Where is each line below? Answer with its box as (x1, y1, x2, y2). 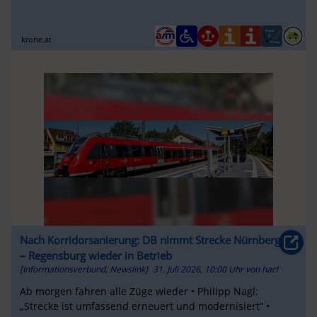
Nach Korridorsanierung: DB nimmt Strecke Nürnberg (19, 232, 280, 247)
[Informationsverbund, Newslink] (19, 263, 148, 275)
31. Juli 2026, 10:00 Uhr (152, 263, 246, 275)
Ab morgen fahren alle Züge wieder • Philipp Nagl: (19, 284, 258, 299)
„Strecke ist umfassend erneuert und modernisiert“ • (19, 299, 270, 313)
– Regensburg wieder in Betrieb (19, 248, 172, 263)
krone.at (21, 33, 52, 45)
